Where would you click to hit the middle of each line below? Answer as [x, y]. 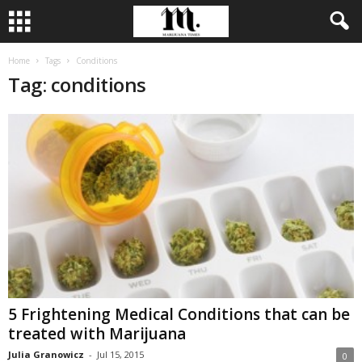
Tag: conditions [77, 84]
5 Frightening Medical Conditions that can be [179, 315]
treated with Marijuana [97, 334]
